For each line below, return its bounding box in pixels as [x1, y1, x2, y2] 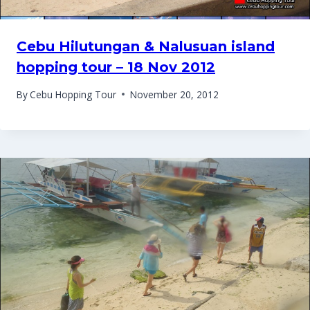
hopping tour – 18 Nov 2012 [17, 58, 215, 75]
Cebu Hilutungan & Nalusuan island [17, 37, 275, 55]
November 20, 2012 [130, 87, 219, 101]
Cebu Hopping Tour [30, 87, 117, 101]
